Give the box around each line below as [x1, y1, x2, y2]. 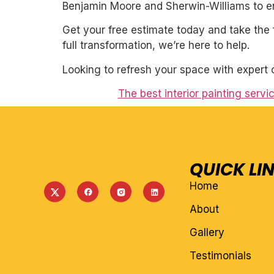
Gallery [189, 226, 224, 239]
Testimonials [189, 250, 251, 262]
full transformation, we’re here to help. [62, 39, 250, 52]
